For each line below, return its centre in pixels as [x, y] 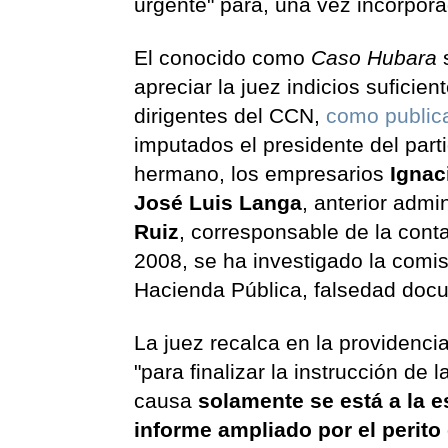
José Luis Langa [218, 203]
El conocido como [223, 58]
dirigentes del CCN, [227, 116]
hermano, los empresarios [259, 174]
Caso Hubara [374, 58]
